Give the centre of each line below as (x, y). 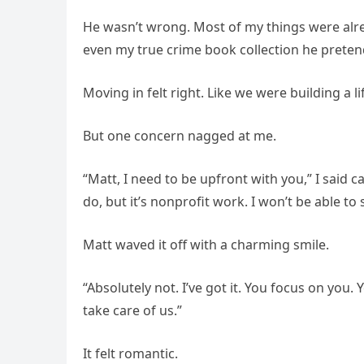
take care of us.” (132, 311)
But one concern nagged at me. (180, 136)
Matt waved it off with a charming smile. (206, 245)
